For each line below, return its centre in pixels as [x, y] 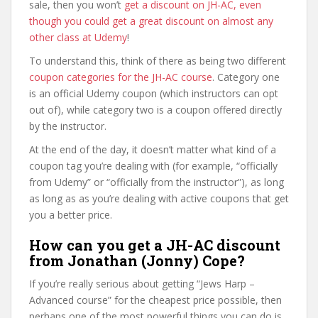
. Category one [246, 77]
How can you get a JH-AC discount [155, 245]
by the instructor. [68, 126]
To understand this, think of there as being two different [158, 60]
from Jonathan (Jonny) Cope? [137, 260]
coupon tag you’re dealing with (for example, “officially [153, 165]
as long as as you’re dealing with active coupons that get [159, 198]
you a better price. [71, 214]
